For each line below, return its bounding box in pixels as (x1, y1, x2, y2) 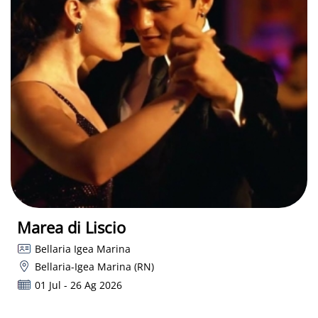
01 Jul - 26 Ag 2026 (34, 278, 122, 292)
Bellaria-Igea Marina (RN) (34, 260, 154, 274)
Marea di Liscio (17, 216, 126, 238)
